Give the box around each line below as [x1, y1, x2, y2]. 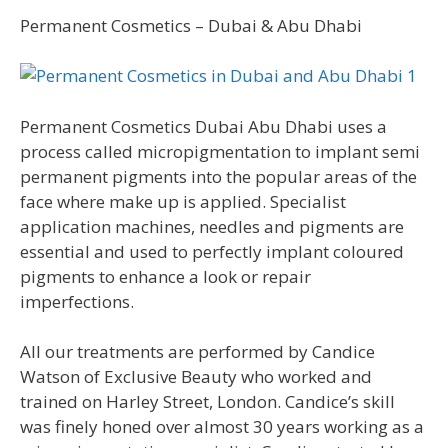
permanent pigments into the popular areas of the [20, 164, 417, 188]
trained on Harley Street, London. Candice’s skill [20, 390, 395, 413]
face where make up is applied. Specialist [20, 189, 346, 213]
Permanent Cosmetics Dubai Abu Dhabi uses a [20, 114, 387, 138]
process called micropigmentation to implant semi [20, 139, 420, 163]
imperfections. [20, 289, 134, 313]
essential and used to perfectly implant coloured [20, 239, 404, 263]
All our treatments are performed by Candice [20, 340, 375, 363]
